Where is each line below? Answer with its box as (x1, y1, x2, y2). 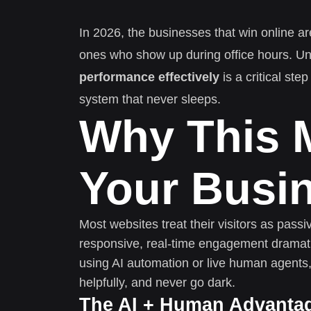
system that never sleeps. (79, 92, 221, 107)
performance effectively (79, 70, 219, 85)
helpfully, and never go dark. (79, 276, 235, 290)
